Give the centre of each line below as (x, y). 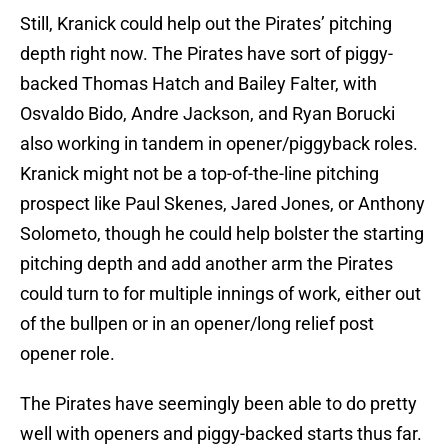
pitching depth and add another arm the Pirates (206, 264)
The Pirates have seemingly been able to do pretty (218, 404)
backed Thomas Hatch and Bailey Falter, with (198, 84)
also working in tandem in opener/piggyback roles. (219, 144)
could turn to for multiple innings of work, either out (220, 294)
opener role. (67, 354)
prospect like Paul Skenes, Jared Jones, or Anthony (222, 204)
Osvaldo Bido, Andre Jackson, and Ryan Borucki (207, 114)
